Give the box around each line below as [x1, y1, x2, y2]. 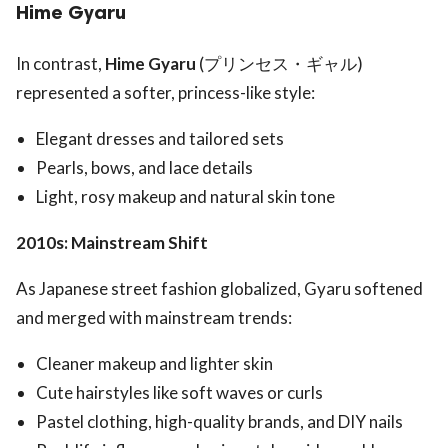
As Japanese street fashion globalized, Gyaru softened [16, 277, 423, 299]
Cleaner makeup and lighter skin [36, 352, 273, 374]
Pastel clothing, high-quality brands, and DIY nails [36, 410, 403, 432]
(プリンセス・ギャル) [196, 52, 363, 74]
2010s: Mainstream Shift [16, 231, 208, 253]
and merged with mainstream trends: [16, 306, 292, 328]
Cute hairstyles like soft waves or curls [36, 381, 323, 403]
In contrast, [16, 52, 105, 74]
